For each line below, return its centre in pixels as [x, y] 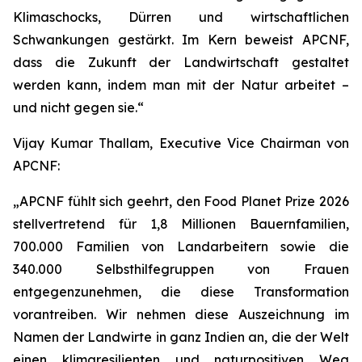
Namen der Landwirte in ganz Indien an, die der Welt [181, 337]
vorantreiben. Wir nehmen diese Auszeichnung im [181, 314]
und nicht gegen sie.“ [78, 107]
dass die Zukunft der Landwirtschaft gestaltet [181, 62]
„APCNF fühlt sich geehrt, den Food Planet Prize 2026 [181, 201]
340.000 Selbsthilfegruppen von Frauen [181, 269]
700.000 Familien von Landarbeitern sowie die [181, 246]
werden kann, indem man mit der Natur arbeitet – [181, 85]
